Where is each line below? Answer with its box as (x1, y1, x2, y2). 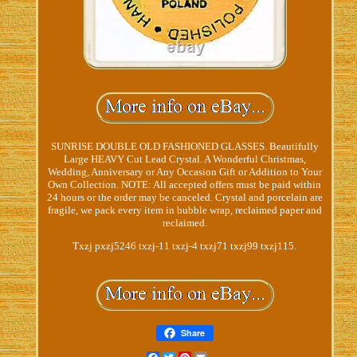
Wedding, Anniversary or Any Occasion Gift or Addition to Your (47, 165, 322, 178)
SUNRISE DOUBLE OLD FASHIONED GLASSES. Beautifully (50, 139, 319, 152)
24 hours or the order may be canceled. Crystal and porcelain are (46, 190, 323, 203)
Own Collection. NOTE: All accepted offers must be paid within (48, 178, 322, 190)
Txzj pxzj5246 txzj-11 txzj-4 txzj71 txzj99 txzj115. (73, 239, 297, 252)
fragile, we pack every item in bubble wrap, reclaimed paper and (47, 203, 322, 216)
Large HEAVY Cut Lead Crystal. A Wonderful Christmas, (63, 152, 306, 165)
